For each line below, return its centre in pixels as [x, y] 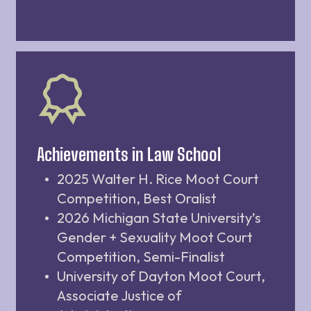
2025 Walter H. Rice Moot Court [158, 178]
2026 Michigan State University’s [159, 217]
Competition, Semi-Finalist [141, 256]
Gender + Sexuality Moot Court [155, 237]
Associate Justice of [119, 295]
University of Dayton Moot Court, [161, 276]
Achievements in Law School [129, 154]
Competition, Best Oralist [137, 198]
